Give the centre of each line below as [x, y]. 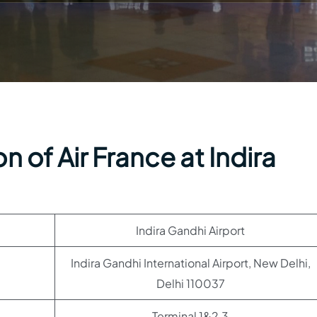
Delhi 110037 [190, 283]
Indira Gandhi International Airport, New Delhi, [190, 263]
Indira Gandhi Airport [190, 230]
